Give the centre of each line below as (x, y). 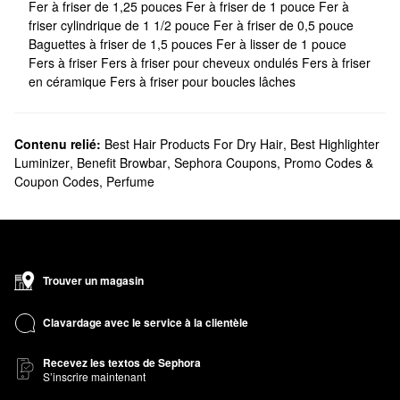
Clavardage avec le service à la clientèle (146, 323)
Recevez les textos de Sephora (122, 362)
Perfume (130, 181)
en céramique (69, 81)
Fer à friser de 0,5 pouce (283, 25)
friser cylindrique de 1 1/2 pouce (121, 25)
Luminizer (42, 162)
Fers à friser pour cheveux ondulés (201, 62)
